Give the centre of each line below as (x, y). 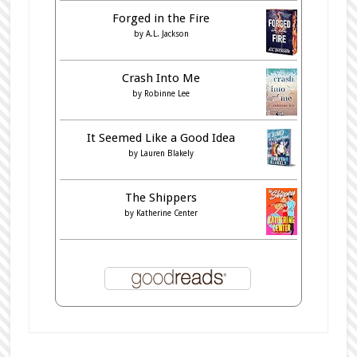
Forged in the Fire (161, 18)
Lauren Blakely (167, 153)
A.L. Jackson (167, 33)
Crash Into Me (161, 78)
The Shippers (161, 197)
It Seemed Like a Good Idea (161, 137)
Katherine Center (167, 213)
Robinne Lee (167, 93)
